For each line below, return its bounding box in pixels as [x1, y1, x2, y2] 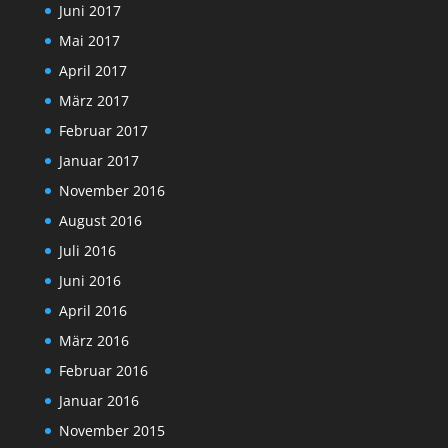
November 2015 [58, 421, 165, 441]
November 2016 [58, 181, 165, 201]
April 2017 [58, 61, 127, 81]
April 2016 [58, 301, 127, 321]
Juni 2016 [58, 271, 121, 291]
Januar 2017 [58, 151, 139, 171]
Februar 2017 [58, 121, 148, 141]
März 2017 [58, 91, 129, 111]
